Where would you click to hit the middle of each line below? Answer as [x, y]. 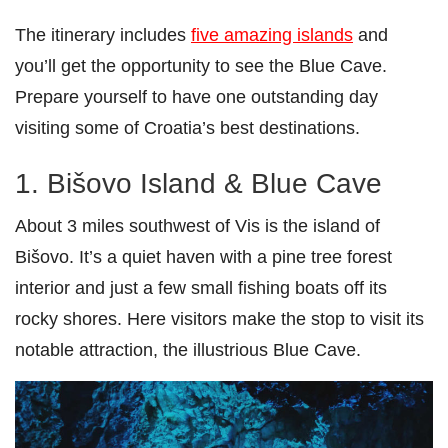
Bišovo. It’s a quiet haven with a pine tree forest [203, 257]
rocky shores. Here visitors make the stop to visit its [219, 319]
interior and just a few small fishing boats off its [201, 288]
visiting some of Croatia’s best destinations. [187, 128]
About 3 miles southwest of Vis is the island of [197, 226]
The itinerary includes [103, 35]
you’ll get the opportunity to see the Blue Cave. [201, 66]
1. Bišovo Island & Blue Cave [198, 184]
